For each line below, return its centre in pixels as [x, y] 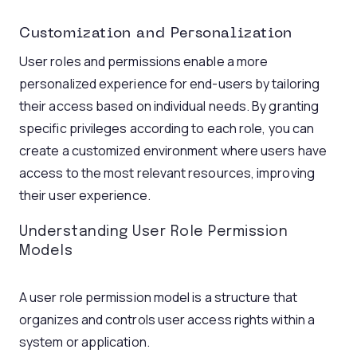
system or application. [86, 342]
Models [48, 251]
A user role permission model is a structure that [158, 297]
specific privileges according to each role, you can [167, 128]
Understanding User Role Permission [153, 232]
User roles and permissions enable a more [144, 61]
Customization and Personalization [156, 34]
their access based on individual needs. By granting [169, 106]
